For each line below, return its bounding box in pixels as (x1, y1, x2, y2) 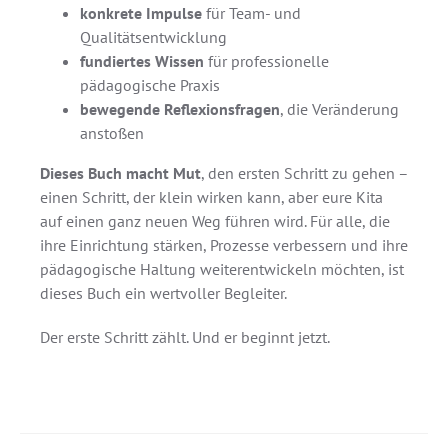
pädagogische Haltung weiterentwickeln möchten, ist (40, 259, 404, 279)
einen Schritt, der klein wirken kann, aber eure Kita (40, 187, 383, 207)
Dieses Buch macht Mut (40, 163, 201, 183)
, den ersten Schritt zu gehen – (201, 163, 408, 183)
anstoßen (80, 123, 144, 143)
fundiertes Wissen (80, 51, 204, 71)
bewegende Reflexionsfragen (80, 99, 280, 119)
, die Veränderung (280, 99, 399, 119)
